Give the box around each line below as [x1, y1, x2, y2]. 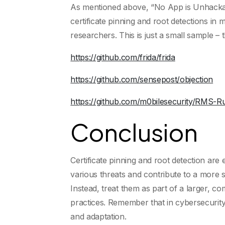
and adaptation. [70, 211, 127, 222]
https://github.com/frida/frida [70, 52, 175, 63]
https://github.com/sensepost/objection [70, 74, 213, 85]
